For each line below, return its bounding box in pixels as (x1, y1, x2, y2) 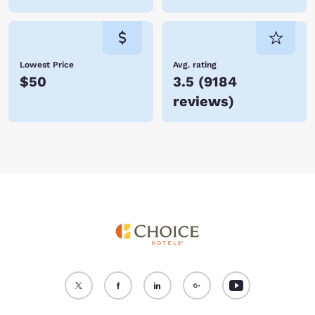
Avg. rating (173, 60, 217, 70)
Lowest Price (20, 60, 74, 70)
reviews (173, 93, 229, 110)
